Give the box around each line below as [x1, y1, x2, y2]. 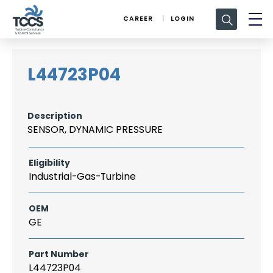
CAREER [123, 13, 153, 23]
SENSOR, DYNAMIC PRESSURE [27, 122, 163, 136]
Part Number [29, 248, 89, 260]
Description [27, 110, 82, 122]
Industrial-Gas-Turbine [29, 169, 136, 183]
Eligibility [29, 157, 70, 169]
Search [212, 5, 239, 15]
